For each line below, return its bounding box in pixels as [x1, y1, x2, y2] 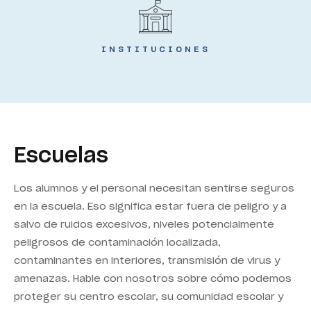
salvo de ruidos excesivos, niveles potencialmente [14, 217, 274, 230]
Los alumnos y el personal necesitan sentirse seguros [14, 181, 294, 194]
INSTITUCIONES [101, 43, 210, 54]
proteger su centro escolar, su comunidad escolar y [14, 289, 283, 303]
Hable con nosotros [73, 271, 174, 285]
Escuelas [14, 141, 108, 168]
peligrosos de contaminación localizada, [14, 235, 221, 249]
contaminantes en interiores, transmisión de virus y [14, 253, 280, 267]
